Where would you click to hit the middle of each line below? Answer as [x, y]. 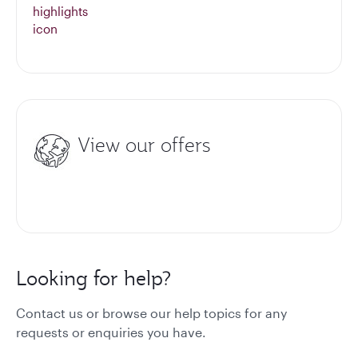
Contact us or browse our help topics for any [151, 313]
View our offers [144, 145]
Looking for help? [93, 278]
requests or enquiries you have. [111, 332]
